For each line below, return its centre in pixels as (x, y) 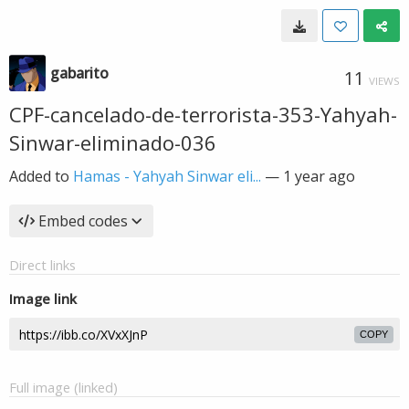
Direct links (42, 265)
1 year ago (319, 176)
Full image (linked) (63, 387)
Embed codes (83, 221)
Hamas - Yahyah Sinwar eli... (167, 176)
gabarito (79, 73)
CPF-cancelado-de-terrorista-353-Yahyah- (203, 114)
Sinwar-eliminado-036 (113, 142)
